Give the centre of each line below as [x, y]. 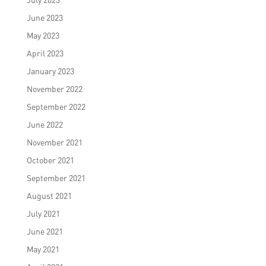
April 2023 [45, 53]
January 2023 [50, 71]
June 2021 [45, 232]
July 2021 [43, 214]
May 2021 [43, 249]
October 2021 [50, 160]
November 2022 [54, 89]
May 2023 [43, 36]
